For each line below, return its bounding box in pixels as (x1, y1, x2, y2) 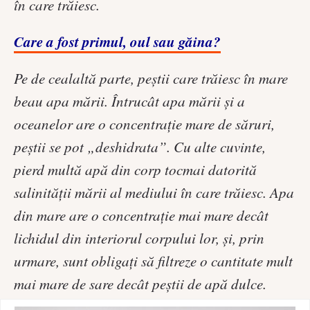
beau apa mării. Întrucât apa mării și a (14, 91, 245, 111)
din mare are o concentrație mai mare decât (14, 205, 268, 225)
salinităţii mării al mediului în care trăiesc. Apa (14, 182, 294, 202)
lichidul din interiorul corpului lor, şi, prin (14, 228, 264, 248)
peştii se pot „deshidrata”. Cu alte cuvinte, (14, 136, 266, 156)
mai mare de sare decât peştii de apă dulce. (14, 273, 266, 293)
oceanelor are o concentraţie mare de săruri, (14, 113, 275, 134)
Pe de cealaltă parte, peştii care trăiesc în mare (14, 68, 288, 88)
